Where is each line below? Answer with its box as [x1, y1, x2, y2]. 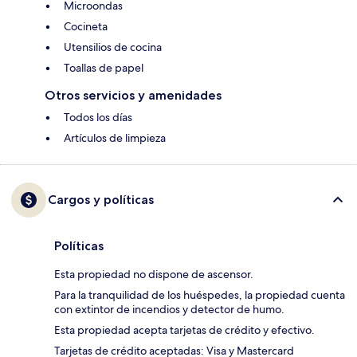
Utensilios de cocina [64, 40, 162, 55]
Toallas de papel [64, 61, 143, 76]
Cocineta [64, 19, 108, 34]
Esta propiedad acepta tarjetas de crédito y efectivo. [54, 323, 315, 338]
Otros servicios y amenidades [45, 88, 222, 104]
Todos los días [64, 110, 132, 125]
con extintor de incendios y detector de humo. [54, 302, 284, 317]
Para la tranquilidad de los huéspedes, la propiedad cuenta [54, 288, 345, 303]
